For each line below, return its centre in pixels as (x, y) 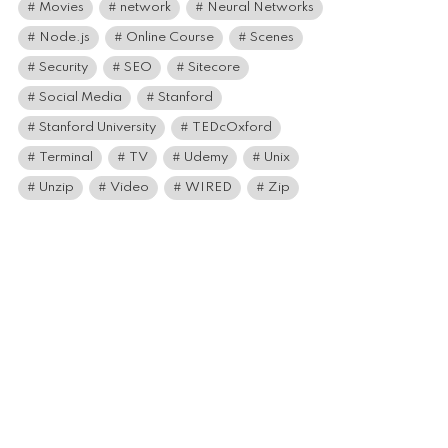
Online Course (170, 37)
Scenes (272, 37)
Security (63, 67)
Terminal (66, 157)
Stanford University (97, 127)
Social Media (80, 97)
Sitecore (214, 67)
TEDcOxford (232, 127)
